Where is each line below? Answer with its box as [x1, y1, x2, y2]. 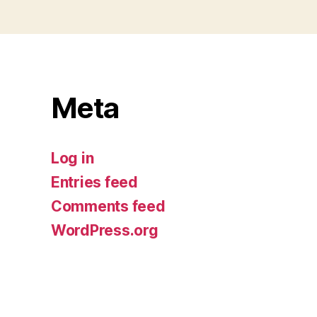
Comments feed [51, 197, 166, 215]
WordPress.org [51, 221, 158, 239]
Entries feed [51, 173, 138, 191]
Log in [51, 149, 94, 167]
